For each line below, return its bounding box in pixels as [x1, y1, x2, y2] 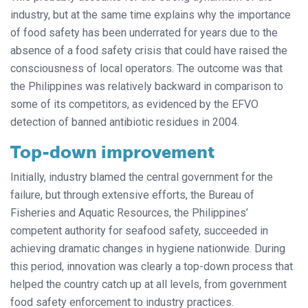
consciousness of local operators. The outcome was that [10, 62, 283, 76]
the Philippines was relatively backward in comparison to [10, 80, 283, 93]
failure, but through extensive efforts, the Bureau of [10, 188, 254, 202]
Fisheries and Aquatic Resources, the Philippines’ [10, 206, 248, 220]
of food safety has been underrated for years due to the [10, 26, 278, 40]
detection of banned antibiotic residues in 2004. [10, 115, 239, 129]
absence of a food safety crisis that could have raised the [10, 44, 287, 58]
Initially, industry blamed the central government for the [10, 170, 273, 184]
